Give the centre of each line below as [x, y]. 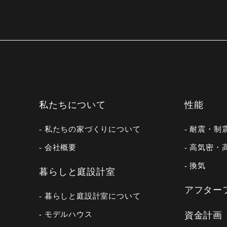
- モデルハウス [66, 214]
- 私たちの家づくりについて [90, 129]
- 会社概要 [58, 147]
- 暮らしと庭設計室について [90, 196]
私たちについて [72, 105]
